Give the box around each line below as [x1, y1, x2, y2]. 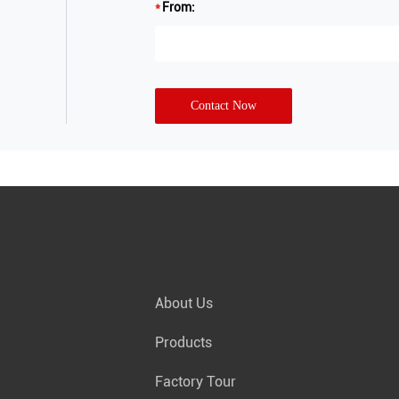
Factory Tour [155, 373, 236, 391]
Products [155, 334, 212, 352]
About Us [155, 295, 213, 313]
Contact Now [191, 99, 256, 113]
